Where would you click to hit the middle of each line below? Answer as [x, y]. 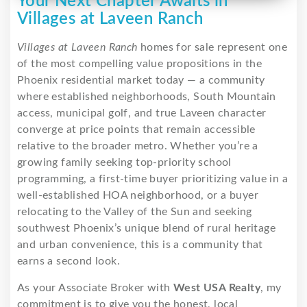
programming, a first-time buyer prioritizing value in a [152, 179]
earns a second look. [69, 261]
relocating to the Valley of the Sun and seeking [135, 212]
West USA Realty [217, 288]
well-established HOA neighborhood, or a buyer [138, 196]
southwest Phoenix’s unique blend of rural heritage [146, 229]
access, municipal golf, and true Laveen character [142, 113]
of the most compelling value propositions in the [140, 64]
